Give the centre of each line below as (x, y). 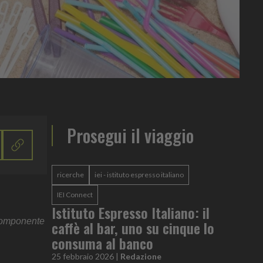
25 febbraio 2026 (83, 256)
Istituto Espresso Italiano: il (131, 212)
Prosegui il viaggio (130, 135)
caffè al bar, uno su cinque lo (133, 227)
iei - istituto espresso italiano (139, 174)
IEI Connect (75, 194)
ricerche (70, 174)
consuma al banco (102, 243)
